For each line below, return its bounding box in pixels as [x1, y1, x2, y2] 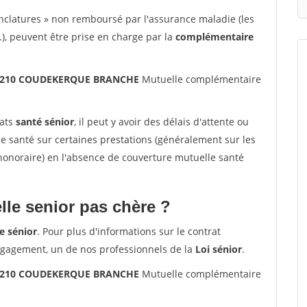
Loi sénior [195, 243, 242, 256]
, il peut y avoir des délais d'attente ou [74, 115, 249, 128]
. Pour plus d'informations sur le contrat [37, 225, 221, 238]
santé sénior [16, 115, 74, 128]
